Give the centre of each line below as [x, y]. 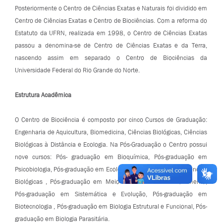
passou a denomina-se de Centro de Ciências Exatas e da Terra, [111, 45]
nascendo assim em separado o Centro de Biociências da [111, 58]
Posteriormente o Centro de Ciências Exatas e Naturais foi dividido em [111, 8]
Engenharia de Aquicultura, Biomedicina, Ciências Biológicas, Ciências [111, 132]
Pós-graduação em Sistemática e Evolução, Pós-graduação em [111, 194]
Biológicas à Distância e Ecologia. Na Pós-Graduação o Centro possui [111, 144]
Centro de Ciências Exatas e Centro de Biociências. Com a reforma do [111, 21]
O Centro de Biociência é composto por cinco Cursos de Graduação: [111, 120]
